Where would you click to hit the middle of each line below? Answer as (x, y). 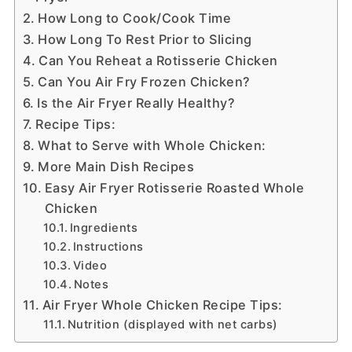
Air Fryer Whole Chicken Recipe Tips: (162, 305)
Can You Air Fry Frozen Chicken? (144, 82)
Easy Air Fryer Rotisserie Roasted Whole (174, 188)
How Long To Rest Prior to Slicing (145, 40)
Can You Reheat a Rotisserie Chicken (158, 61)
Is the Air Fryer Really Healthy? (136, 103)
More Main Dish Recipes (116, 167)
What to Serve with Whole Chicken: (152, 146)
